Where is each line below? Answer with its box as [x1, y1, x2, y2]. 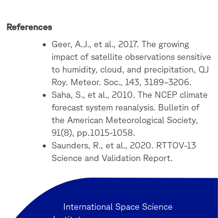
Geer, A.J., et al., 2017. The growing [52, 39, 190, 49]
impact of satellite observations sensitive [52, 52, 212, 62]
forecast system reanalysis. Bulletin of [52, 102, 200, 112]
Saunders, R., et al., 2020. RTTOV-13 [52, 140, 197, 150]
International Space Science [63, 201, 173, 211]
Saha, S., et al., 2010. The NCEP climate [52, 90, 208, 100]
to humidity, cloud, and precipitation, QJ [52, 64, 209, 74]
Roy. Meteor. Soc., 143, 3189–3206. [52, 77, 192, 87]
